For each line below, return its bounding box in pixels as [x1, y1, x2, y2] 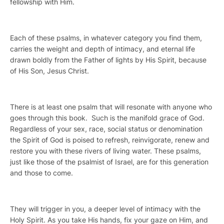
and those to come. [10, 168, 73, 177]
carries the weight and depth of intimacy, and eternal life [10, 44, 195, 53]
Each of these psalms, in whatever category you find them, [10, 33, 202, 42]
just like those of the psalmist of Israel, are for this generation [10, 157, 208, 166]
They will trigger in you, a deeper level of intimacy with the [10, 204, 200, 213]
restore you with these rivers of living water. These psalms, [10, 146, 201, 155]
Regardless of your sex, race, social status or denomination [10, 124, 202, 133]
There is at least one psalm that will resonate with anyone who [10, 102, 212, 111]
